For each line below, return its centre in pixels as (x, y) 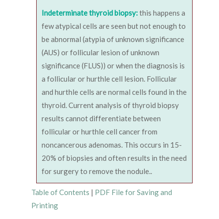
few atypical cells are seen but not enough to (114, 26)
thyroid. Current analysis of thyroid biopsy (110, 105)
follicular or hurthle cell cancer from (99, 131)
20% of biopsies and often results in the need (114, 158)
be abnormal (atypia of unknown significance (113, 39)
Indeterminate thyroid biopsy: (90, 12)
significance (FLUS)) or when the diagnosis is (113, 65)
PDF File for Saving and (133, 192)
